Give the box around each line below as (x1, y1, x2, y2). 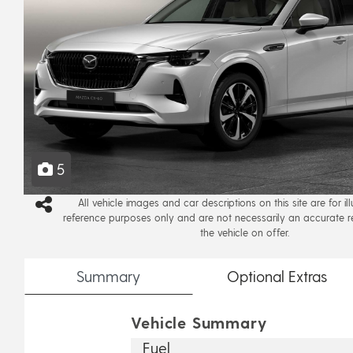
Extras (284, 266, 327, 285)
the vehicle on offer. (199, 225, 289, 238)
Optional (226, 266, 284, 285)
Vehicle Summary (131, 312, 267, 332)
